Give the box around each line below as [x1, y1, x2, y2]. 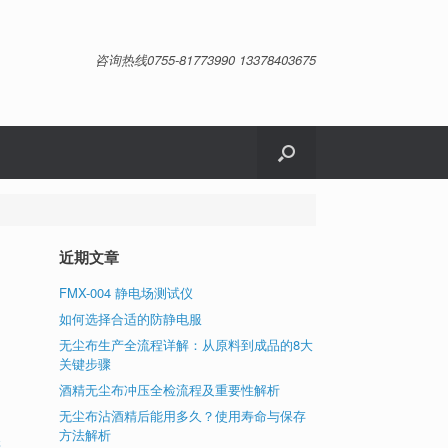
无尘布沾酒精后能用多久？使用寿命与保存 [59, 406, 307, 425]
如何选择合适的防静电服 [59, 309, 203, 328]
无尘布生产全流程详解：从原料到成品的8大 [59, 335, 314, 354]
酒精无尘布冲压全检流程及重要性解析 [59, 380, 281, 399]
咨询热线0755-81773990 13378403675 [95, 49, 316, 69]
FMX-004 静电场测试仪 [59, 283, 194, 302]
